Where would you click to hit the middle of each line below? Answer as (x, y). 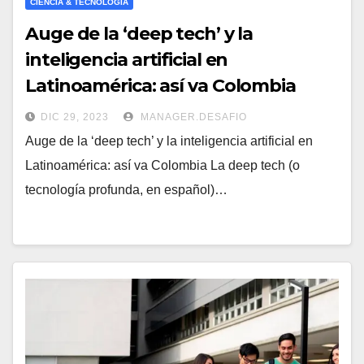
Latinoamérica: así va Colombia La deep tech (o (162, 166)
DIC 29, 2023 (75, 117)
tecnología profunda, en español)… (126, 190)
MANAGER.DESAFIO (192, 117)
